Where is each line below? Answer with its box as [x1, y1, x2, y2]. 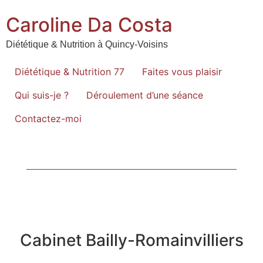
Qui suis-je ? [15, 89, 69, 102]
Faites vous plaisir [142, 66, 222, 78]
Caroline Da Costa [6, 13, 173, 36]
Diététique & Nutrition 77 [15, 66, 124, 78]
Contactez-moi [15, 113, 82, 125]
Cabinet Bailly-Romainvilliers [19, 230, 244, 251]
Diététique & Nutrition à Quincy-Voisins [6, 39, 168, 49]
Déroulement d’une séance [86, 89, 203, 102]
